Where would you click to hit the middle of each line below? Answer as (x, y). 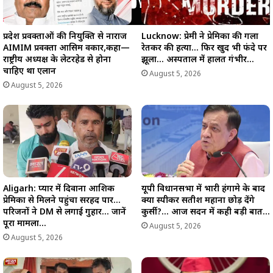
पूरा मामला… (25, 224)
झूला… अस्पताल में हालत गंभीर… (198, 60)
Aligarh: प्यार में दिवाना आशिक (59, 190)
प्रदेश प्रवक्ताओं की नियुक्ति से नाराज (65, 37)
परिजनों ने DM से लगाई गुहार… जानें (65, 213)
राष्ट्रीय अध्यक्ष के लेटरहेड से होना (57, 60)
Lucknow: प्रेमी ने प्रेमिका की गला (200, 37)
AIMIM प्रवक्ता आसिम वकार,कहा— (66, 49)
